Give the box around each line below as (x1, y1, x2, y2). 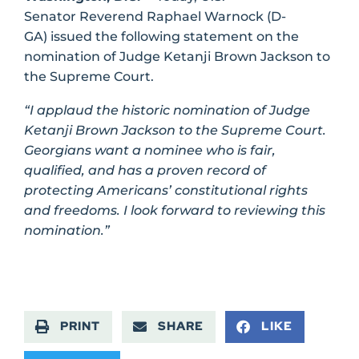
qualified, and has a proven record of (24, 163, 266, 179)
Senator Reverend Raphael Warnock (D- (24, 8, 286, 24)
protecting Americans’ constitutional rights (24, 183, 308, 199)
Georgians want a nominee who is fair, (24, 143, 276, 159)
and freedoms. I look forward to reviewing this (24, 203, 325, 219)
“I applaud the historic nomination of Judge (24, 103, 310, 119)
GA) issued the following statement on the (24, 28, 299, 44)
